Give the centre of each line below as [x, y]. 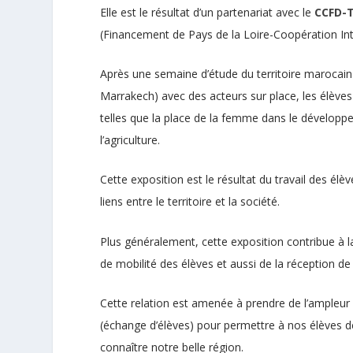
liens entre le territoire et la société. [190, 202]
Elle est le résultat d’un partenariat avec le [208, 12]
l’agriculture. [130, 139]
